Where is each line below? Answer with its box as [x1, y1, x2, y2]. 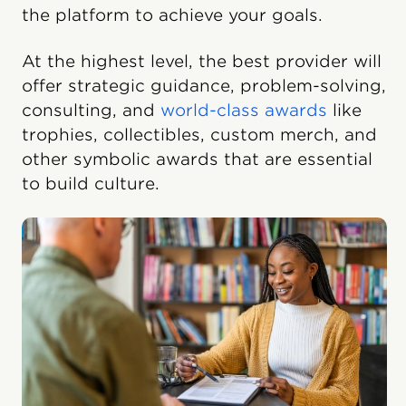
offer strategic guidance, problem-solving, [22, 76, 386, 96]
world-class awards [160, 101, 327, 121]
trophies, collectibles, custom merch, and [22, 125, 377, 145]
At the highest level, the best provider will [22, 52, 382, 72]
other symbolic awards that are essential [22, 150, 372, 169]
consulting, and [22, 101, 160, 121]
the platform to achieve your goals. [22, 5, 323, 25]
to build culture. [22, 174, 159, 194]
